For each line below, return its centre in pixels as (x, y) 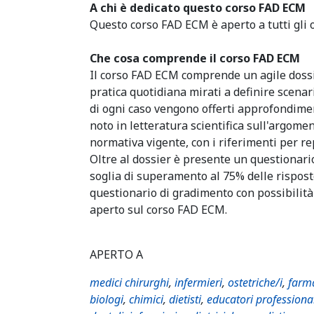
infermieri (198, 282)
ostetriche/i (255, 282)
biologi (107, 299)
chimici (146, 299)
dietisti (185, 299)
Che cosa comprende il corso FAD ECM (195, 58)
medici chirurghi (129, 282)
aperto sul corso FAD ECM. (158, 210)
